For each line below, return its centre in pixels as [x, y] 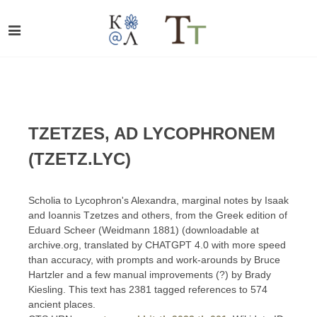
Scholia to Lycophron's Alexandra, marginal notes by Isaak [158, 200]
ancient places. [62, 304]
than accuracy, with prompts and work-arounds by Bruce [154, 260]
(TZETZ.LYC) [80, 159]
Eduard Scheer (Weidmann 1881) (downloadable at [144, 230]
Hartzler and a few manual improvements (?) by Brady [150, 275]
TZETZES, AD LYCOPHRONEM [152, 133]
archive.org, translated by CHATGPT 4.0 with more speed [157, 245]
